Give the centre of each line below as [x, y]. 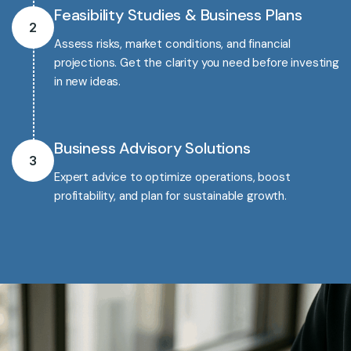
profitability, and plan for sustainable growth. [170, 196]
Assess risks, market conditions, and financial [173, 44]
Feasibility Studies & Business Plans [178, 15]
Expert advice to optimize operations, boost [172, 177]
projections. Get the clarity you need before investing [197, 63]
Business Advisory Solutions [152, 148]
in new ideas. [88, 81]
